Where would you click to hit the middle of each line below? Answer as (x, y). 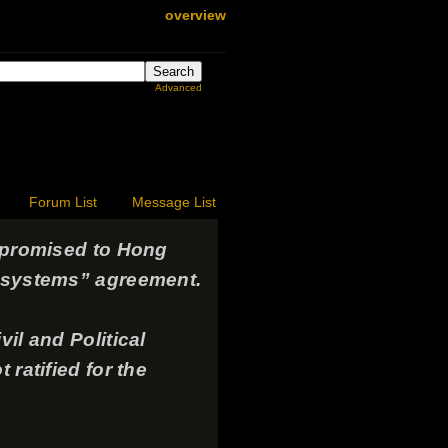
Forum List (63, 202)
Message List (174, 202)
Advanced (178, 87)
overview (195, 15)
